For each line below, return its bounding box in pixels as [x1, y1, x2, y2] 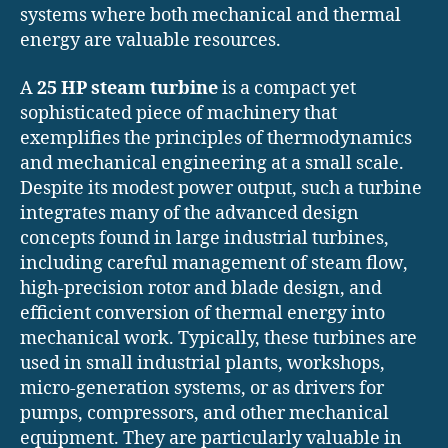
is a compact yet [218, 76, 356, 100]
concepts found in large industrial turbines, [20, 226, 389, 250]
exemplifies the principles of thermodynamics [20, 126, 412, 150]
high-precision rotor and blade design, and [20, 276, 382, 300]
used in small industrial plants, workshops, [20, 351, 385, 375]
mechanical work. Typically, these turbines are [20, 326, 417, 350]
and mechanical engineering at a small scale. [20, 151, 404, 175]
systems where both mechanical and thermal [20, 4, 401, 28]
